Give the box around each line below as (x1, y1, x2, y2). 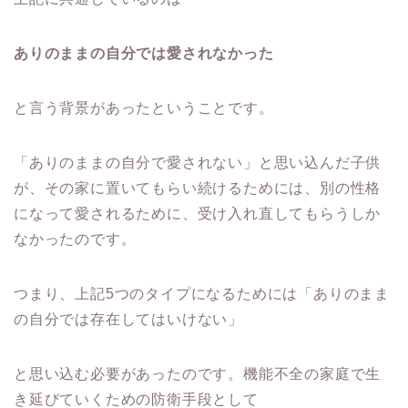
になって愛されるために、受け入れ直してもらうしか (14, 206, 382, 222)
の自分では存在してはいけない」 (14, 311, 243, 328)
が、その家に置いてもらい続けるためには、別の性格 (14, 180, 382, 197)
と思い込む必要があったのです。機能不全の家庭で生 (14, 366, 382, 382)
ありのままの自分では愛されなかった (14, 46, 274, 62)
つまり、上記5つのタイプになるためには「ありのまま (14, 286, 390, 302)
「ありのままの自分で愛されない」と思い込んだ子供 (14, 155, 382, 171)
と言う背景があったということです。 (14, 100, 274, 117)
